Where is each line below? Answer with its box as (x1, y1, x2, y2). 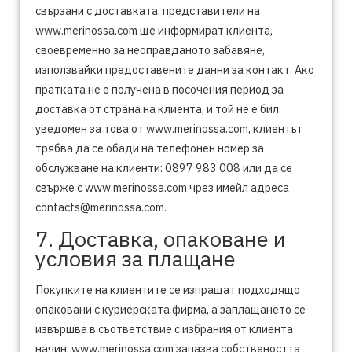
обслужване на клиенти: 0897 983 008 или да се (35, 160, 292, 175)
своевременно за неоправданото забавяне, (35, 42, 265, 57)
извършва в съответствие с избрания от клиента (35, 321, 293, 336)
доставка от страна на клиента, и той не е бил (35, 101, 279, 116)
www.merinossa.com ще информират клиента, (35, 23, 273, 38)
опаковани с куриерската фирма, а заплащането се (35, 302, 306, 317)
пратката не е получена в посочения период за (35, 82, 284, 97)
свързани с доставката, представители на (35, 3, 260, 18)
